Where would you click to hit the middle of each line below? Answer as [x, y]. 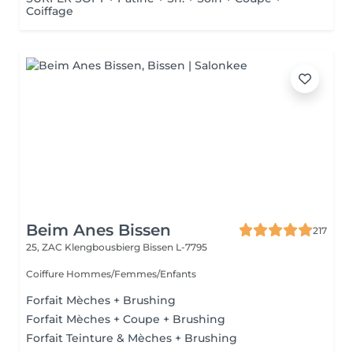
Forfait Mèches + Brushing [101, 300]
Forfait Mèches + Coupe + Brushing [126, 319]
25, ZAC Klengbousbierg [84, 247]
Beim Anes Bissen [98, 230]
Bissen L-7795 [175, 247]
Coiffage [50, 11]
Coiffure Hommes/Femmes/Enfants [111, 274]
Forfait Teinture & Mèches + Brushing [132, 338]
